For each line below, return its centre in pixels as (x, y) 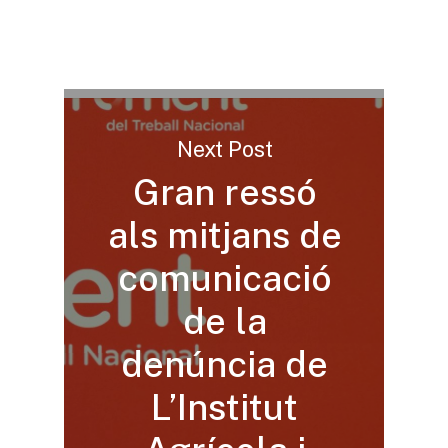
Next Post (224, 148)
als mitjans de (224, 234)
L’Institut (224, 406)
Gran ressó (224, 191)
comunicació (224, 277)
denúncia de (224, 363)
